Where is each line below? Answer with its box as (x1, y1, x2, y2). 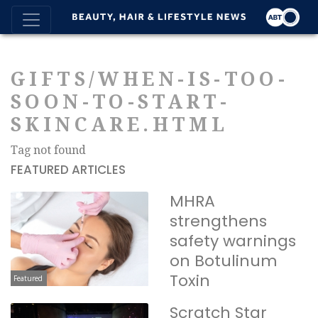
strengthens (170, 210, 267, 232)
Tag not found (11, 143, 86, 157)
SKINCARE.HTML (11, 114, 229, 136)
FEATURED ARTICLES (11, 161, 126, 178)
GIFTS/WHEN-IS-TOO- (11, 68, 289, 90)
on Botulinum (170, 250, 278, 272)
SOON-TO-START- (11, 91, 231, 113)
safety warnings (170, 230, 296, 252)
